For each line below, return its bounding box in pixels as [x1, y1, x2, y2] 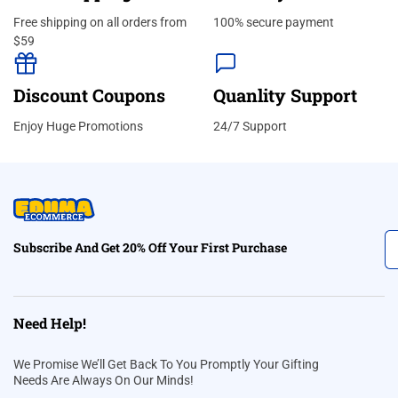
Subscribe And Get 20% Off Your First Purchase [13, 239, 287, 257]
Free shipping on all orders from [13, 14, 187, 29]
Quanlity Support [213, 83, 357, 107]
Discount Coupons [13, 83, 165, 107]
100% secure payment [213, 14, 334, 29]
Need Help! [13, 314, 86, 333]
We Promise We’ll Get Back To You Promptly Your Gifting [13, 357, 319, 372]
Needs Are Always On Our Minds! [13, 373, 194, 388]
